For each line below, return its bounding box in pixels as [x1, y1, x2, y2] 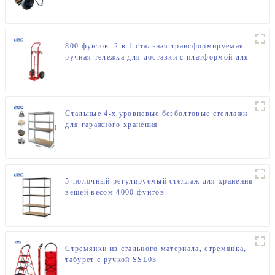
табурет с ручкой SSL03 [65, 255, 157, 264]
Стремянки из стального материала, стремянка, [65, 244, 247, 253]
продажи [65, 63, 98, 72]
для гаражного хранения [65, 120, 158, 129]
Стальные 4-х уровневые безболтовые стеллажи [65, 109, 248, 118]
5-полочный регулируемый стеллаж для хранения [65, 176, 254, 185]
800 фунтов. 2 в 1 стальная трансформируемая [65, 41, 244, 50]
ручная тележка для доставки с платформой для [65, 52, 249, 61]
